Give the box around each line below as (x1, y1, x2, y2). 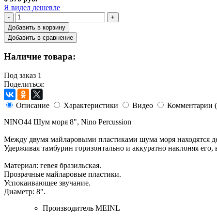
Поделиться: (4, 80, 45, 89)
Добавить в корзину (8, 23, 65, 31)
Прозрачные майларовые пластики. (4, 170, 121, 179)
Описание (16, 101, 49, 110)
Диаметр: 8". (4, 187, 46, 196)
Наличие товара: (4, 51, 76, 62)
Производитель (43, 204, 93, 213)
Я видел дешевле (4, 3, 60, 12)
